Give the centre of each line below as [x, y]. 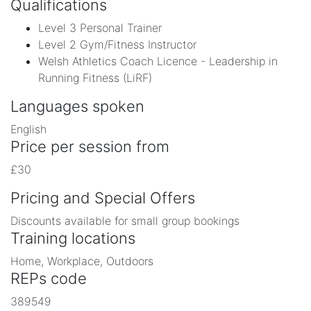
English [28, 129]
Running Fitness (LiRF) [95, 78]
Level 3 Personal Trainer [100, 28]
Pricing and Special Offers [103, 198]
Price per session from [90, 146]
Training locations [73, 238]
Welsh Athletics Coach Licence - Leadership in [158, 61]
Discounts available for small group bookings [125, 221]
